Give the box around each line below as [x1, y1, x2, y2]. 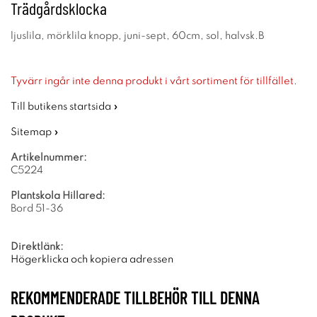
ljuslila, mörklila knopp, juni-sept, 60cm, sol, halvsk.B [11, 31, 264, 41]
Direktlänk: [11, 242, 64, 252]
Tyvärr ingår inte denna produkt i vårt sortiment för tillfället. [11, 76, 297, 86]
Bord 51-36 [11, 204, 63, 214]
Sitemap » [11, 127, 59, 137]
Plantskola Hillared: [11, 191, 105, 201]
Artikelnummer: [11, 153, 87, 163]
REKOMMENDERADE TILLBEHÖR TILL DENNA [11, 287, 260, 308]
